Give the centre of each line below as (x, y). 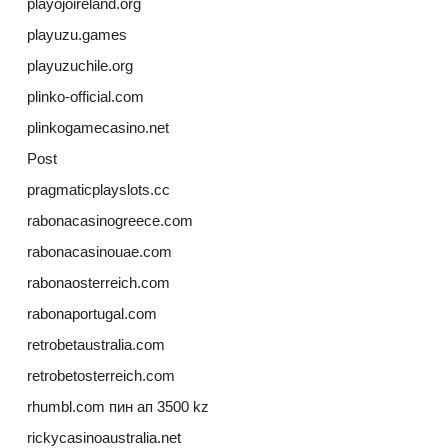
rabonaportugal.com (91, 314)
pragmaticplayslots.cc (98, 190)
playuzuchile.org (79, 66)
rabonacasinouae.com (99, 252)
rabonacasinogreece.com (109, 221)
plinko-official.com (85, 97)
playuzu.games (76, 35)
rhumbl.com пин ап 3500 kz (117, 407)
